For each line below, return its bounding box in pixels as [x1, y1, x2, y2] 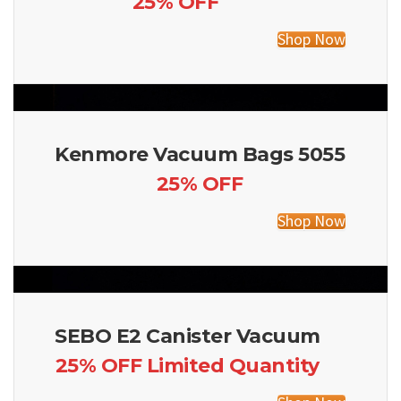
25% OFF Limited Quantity [55, 353, 320, 378]
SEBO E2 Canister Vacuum [55, 324, 320, 349]
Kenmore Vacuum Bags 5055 [55, 142, 345, 167]
